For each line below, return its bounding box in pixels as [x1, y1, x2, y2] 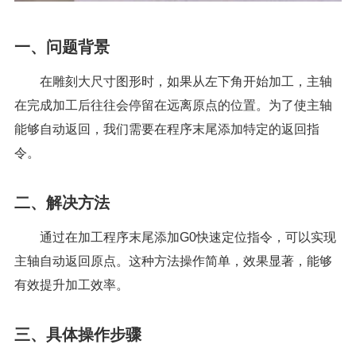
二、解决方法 [14, 194, 110, 212]
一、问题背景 [14, 38, 110, 56]
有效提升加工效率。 [14, 278, 129, 292]
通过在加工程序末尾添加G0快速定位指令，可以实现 [40, 230, 336, 245]
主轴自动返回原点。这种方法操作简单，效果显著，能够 [14, 254, 332, 269]
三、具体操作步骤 [14, 326, 141, 344]
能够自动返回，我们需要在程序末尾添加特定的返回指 [14, 122, 319, 137]
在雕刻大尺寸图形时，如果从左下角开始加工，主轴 [40, 75, 332, 89]
